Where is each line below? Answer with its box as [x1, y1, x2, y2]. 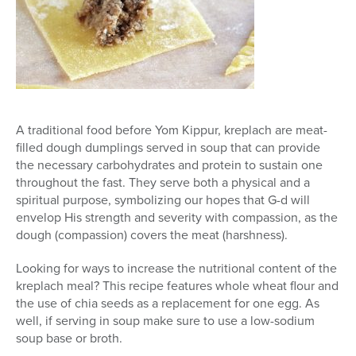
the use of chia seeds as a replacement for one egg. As [16, 293, 319, 311]
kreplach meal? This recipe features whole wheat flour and [16, 276, 339, 294]
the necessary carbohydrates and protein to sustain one [16, 155, 323, 173]
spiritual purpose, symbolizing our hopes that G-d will [16, 190, 310, 208]
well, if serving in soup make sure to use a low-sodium [16, 311, 315, 329]
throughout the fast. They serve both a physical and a [16, 172, 310, 191]
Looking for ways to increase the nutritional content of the [16, 258, 337, 277]
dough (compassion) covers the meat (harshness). [16, 225, 288, 243]
